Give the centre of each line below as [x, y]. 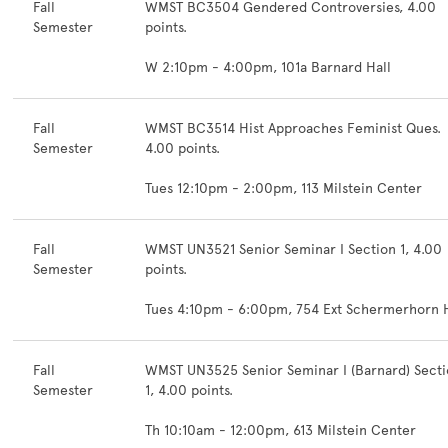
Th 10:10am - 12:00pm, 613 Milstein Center [280, 430]
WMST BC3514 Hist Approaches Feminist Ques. [293, 128]
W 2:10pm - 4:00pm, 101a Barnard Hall [268, 67]
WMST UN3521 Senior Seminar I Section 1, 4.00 [293, 249]
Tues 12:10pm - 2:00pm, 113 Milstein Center [283, 188]
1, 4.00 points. [189, 390]
